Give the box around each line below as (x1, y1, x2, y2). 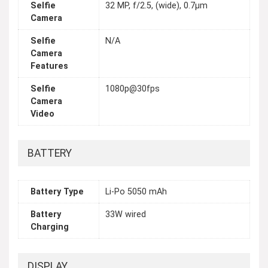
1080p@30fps (105, 84, 160, 95)
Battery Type (31, 187, 84, 197)
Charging (31, 222, 69, 233)
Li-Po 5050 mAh (105, 187, 167, 197)
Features (31, 61, 68, 72)
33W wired (105, 209, 146, 220)
